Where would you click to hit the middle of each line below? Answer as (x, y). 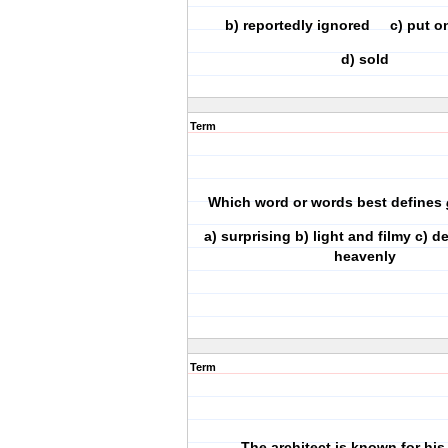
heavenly (365, 256)
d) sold (365, 59)
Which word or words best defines (327, 202)
